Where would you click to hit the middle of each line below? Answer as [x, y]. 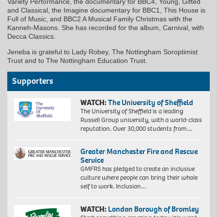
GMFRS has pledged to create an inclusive [137, 169]
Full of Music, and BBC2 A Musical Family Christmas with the [100, 19]
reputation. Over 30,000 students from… [136, 129]
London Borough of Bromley [153, 209]
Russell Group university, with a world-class [141, 120]
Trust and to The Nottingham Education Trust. [77, 61]
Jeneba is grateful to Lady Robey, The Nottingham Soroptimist [102, 52]
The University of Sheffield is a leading [132, 111]
